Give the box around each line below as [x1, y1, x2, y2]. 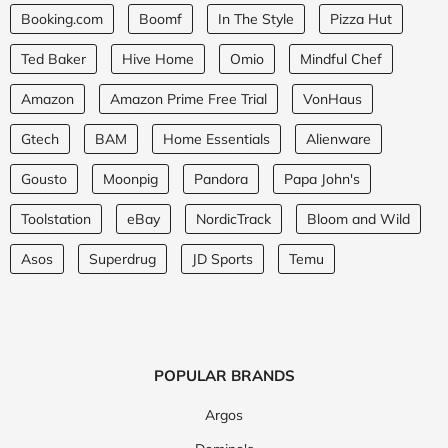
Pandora [194, 170, 248, 189]
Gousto [21, 170, 67, 189]
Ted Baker [21, 50, 86, 69]
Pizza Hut [330, 10, 392, 29]
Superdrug [89, 250, 156, 269]
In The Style [218, 10, 294, 29]
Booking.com [21, 10, 103, 29]
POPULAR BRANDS [153, 366, 295, 386]
